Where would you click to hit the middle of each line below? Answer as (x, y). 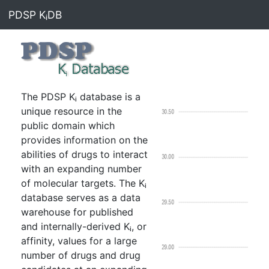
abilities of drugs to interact (84, 154)
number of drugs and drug (81, 255)
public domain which (68, 125)
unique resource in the (71, 111)
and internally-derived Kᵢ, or (84, 226)
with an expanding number (81, 169)
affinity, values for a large (79, 241)
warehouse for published (77, 212)
